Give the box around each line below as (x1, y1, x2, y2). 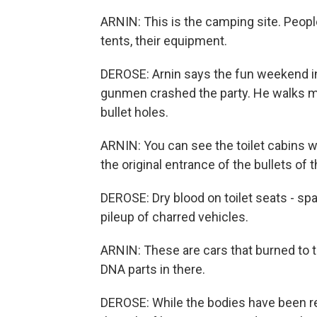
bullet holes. (100, 105, 168, 120)
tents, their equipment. (100, 33, 227, 48)
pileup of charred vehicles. (100, 209, 248, 224)
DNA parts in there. (100, 262, 205, 277)
